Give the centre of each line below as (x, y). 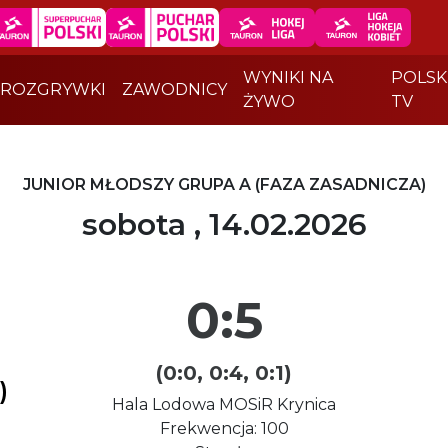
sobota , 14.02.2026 (224, 224)
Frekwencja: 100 (224, 428)
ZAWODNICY (174, 89)
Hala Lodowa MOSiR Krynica (224, 404)
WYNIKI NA (287, 77)
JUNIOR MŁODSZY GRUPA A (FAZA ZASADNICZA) (224, 184)
